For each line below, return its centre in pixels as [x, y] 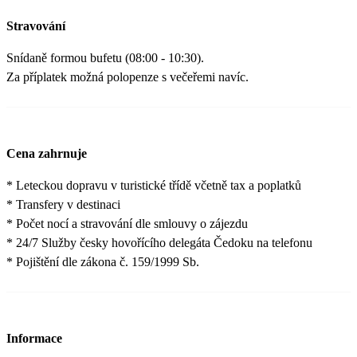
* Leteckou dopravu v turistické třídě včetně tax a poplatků [154, 186]
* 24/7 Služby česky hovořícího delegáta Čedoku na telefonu [159, 243]
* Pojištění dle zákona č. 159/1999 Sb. [103, 262]
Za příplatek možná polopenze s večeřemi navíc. [127, 76]
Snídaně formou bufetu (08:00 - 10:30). [105, 57]
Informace [34, 339]
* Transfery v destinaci [63, 205]
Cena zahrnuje [47, 154]
